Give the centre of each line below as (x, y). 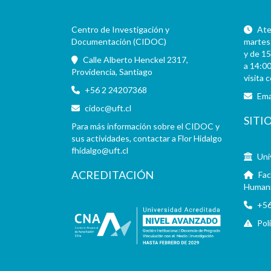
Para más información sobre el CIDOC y (145, 126)
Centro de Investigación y (120, 29)
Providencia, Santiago (112, 72)
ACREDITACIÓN (112, 175)
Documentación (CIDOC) (119, 41)
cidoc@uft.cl (108, 108)
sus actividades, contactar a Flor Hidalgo (146, 138)
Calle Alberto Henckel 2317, (134, 60)
